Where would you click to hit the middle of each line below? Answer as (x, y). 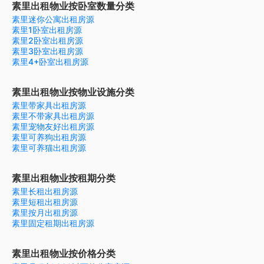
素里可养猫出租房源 (49, 148)
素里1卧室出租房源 (47, 30)
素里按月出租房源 (45, 213)
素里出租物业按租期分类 (64, 178)
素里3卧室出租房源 (47, 51)
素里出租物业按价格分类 (64, 254)
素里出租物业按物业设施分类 (73, 92)
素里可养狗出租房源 (49, 137)
